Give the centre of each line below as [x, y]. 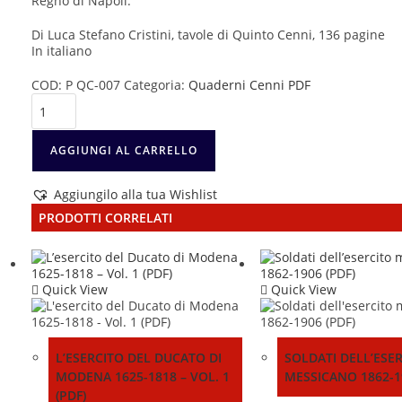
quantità [56, 278]
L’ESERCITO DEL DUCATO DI [139, 358]
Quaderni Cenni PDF [249, 85]
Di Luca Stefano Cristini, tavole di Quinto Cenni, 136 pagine [208, 35]
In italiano [61, 51]
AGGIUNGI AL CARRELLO [124, 150]
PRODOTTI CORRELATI [105, 218]
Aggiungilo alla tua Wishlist [135, 195]
